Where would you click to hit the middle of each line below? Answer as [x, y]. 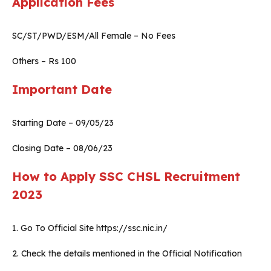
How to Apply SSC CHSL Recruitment [126, 177]
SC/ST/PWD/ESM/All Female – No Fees [94, 36]
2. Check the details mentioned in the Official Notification [127, 254]
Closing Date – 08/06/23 [62, 149]
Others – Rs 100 [44, 61]
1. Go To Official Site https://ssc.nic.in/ [90, 228]
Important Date [62, 90]
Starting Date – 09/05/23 [63, 123]
